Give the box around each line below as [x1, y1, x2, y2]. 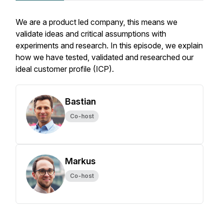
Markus [65, 156, 96, 166]
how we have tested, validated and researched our [16, 52, 194, 62]
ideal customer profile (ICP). [16, 64, 116, 74]
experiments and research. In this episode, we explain [16, 41, 203, 50]
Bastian [65, 96, 96, 107]
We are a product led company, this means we [16, 17, 177, 27]
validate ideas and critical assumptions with [16, 29, 166, 39]
